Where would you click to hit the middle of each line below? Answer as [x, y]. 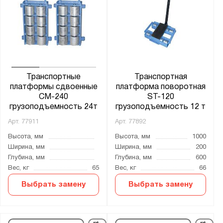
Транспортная [161, 77]
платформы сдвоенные [54, 87]
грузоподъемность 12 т [161, 107]
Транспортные [54, 77]
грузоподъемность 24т [54, 107]
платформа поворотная [161, 87]
